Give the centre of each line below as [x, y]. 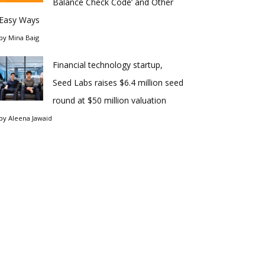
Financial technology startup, [108, 65]
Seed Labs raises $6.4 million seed [118, 83]
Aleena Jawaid [30, 118]
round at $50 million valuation [109, 100]
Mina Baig [24, 38]
